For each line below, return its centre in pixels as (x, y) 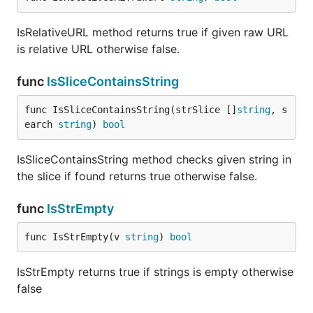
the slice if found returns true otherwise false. (137, 176)
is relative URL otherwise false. (98, 49)
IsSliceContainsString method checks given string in (154, 159)
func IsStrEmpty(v (75, 237)
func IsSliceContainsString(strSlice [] (131, 110)
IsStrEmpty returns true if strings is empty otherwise (155, 272)
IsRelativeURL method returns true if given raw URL (153, 32)
